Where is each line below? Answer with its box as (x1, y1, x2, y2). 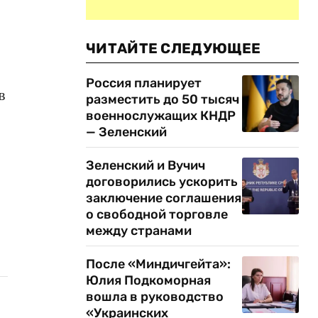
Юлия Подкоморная (86, 273, 211, 288)
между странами (86, 223, 192, 238)
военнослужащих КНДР (86, 108, 236, 124)
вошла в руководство (86, 289, 224, 305)
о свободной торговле (86, 207, 228, 222)
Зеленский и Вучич (86, 158, 205, 173)
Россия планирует (86, 75, 202, 91)
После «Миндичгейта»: (86, 256, 231, 272)
